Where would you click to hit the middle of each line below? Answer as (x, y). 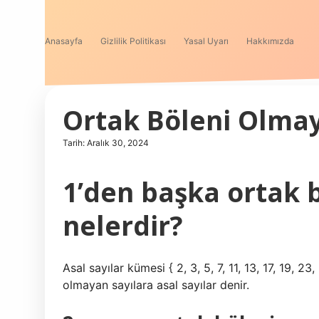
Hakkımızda (270, 41)
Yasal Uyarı (206, 41)
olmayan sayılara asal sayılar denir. (156, 285)
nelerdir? (123, 225)
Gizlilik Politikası (133, 41)
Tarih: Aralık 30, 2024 (106, 143)
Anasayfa (64, 41)
